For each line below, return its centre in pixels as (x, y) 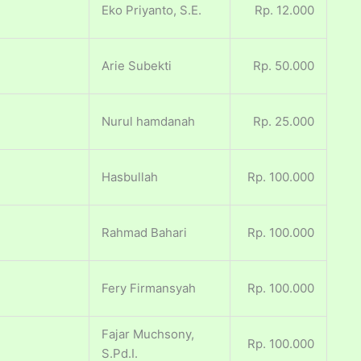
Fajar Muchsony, (148, 334)
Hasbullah (130, 177)
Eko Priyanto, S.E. (151, 10)
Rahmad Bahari (144, 233)
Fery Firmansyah (149, 288)
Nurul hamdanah (148, 122)
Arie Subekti (137, 66)
